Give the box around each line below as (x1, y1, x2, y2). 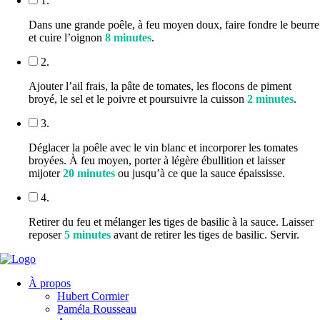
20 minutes (63, 166, 115, 179)
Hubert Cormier (57, 289, 129, 302)
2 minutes (247, 92, 294, 105)
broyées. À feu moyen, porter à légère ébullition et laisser (29, 154, 285, 166)
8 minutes (105, 31, 151, 44)
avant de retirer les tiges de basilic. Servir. (111, 228, 299, 241)
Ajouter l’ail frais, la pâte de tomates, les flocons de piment (29, 79, 291, 92)
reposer (29, 228, 64, 241)
